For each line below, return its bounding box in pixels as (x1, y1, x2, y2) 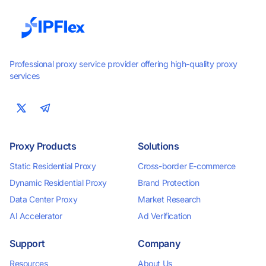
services (9, 71, 40, 81)
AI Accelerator (9, 211, 62, 221)
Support (9, 237, 45, 249)
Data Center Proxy (9, 194, 78, 204)
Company (138, 237, 180, 249)
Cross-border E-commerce (138, 161, 236, 171)
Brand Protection (138, 178, 199, 188)
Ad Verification (138, 211, 191, 221)
